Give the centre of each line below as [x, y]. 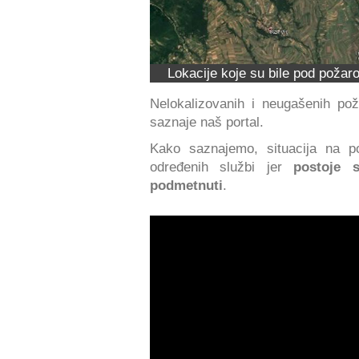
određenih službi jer [222, 167]
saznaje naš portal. [207, 121]
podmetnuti [186, 186]
